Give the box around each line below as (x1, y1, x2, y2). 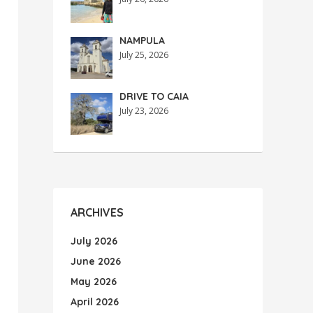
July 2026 (71, 235, 117, 247)
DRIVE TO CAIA (119, 90, 189, 103)
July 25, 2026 (119, 49, 168, 61)
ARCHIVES (71, 205, 124, 219)
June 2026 (71, 255, 121, 268)
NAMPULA (119, 34, 165, 47)
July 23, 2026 (119, 105, 168, 117)
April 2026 (71, 296, 119, 308)
